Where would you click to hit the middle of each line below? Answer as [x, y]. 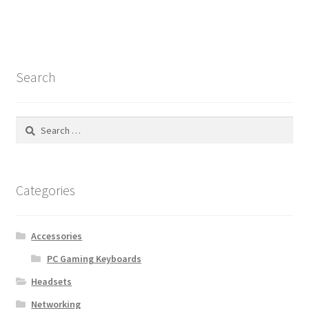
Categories [45, 190]
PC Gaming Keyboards [94, 258]
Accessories [57, 236]
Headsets [52, 281]
